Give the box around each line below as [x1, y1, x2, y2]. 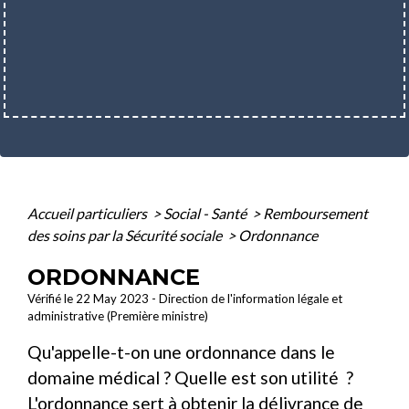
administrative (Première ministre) [27, 308, 208, 323]
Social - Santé [163, 204, 249, 222]
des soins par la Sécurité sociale [27, 225, 225, 244]
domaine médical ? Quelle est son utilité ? [27, 366, 353, 388]
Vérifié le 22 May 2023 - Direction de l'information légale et [27, 290, 342, 306]
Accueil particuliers [27, 204, 150, 222]
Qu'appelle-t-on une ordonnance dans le [27, 341, 335, 362]
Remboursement [263, 204, 368, 222]
